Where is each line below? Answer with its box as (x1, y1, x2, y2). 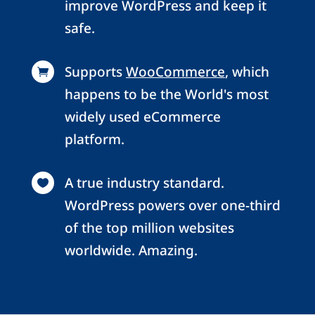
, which (224, 62, 269, 81)
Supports (64, 62, 126, 81)
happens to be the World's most (64, 84, 269, 103)
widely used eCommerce (64, 107, 221, 126)
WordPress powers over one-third (64, 195, 281, 214)
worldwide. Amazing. (64, 240, 198, 259)
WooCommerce (125, 62, 225, 81)
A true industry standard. (64, 173, 224, 192)
